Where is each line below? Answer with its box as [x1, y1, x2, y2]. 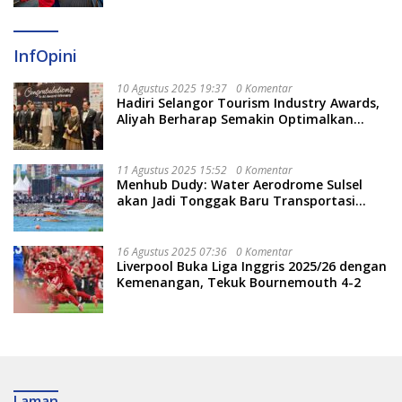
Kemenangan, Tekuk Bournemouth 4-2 [117, 274, 361, 292]
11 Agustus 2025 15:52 [117, 162, 227, 179]
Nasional [117, 208, 172, 226]
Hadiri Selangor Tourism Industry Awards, [117, 94, 380, 112]
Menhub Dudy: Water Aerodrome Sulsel [117, 176, 363, 194]
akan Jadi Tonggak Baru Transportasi [117, 192, 355, 210]
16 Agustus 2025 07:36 [117, 244, 227, 260]
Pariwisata [117, 127, 183, 144]
